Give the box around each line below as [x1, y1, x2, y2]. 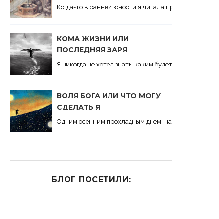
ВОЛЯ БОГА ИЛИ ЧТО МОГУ [57, 91, 161, 101]
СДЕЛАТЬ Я [57, 103, 100, 112]
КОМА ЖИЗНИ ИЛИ [57, 34, 129, 44]
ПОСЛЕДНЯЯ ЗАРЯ [57, 45, 127, 55]
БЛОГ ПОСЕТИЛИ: [51, 175, 131, 184]
